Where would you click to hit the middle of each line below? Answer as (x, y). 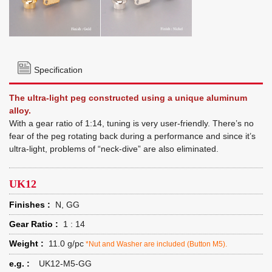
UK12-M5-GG (65, 263)
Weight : (26, 243)
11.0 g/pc (66, 243)
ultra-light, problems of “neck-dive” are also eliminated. (114, 149)
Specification (59, 70)
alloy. (20, 110)
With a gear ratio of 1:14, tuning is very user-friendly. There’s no (131, 123)
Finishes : (30, 205)
